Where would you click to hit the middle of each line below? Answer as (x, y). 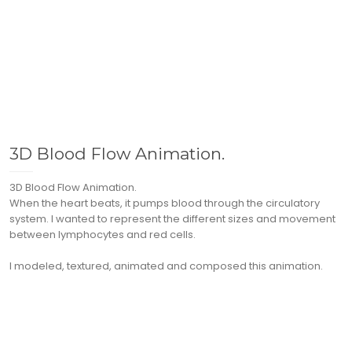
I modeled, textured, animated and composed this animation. (166, 266)
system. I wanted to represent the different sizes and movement (172, 219)
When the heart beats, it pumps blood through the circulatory (165, 203)
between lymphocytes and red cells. (103, 235)
